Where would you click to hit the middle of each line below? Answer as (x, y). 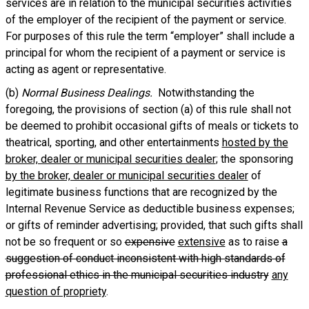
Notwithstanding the (205, 93)
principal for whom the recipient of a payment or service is (145, 53)
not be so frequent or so (65, 242)
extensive (201, 242)
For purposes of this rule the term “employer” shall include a (150, 36)
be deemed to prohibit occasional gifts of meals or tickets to (152, 126)
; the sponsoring (254, 159)
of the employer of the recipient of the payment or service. (147, 20)
